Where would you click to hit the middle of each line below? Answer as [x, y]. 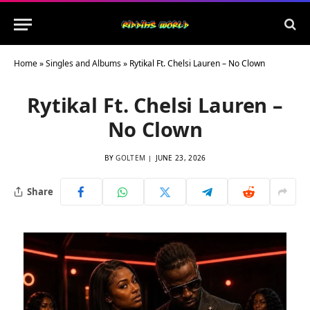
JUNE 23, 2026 [181, 158]
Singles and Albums [83, 63]
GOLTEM [131, 158]
